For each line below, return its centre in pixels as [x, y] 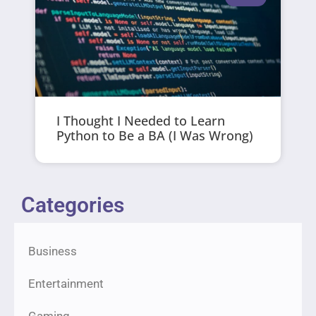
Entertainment [66, 284]
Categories [73, 205]
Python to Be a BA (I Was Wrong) [155, 135]
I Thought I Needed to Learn [141, 120]
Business [53, 251]
